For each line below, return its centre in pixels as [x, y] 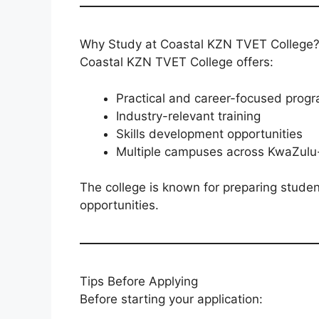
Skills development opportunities [209, 134]
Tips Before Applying [139, 282]
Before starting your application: [171, 299]
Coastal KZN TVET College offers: [177, 62]
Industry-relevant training [188, 116]
